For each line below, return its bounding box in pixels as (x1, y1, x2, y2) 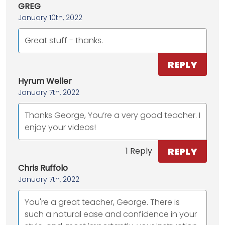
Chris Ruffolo (18, 162, 68, 174)
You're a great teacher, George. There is (25, 196, 180, 208)
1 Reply (126, 145, 152, 157)
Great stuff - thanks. (25, 34, 103, 46)
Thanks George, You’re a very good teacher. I (25, 109, 200, 121)
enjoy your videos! (25, 121, 96, 133)
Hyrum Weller (18, 75, 72, 87)
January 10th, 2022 (18, 12, 82, 23)
